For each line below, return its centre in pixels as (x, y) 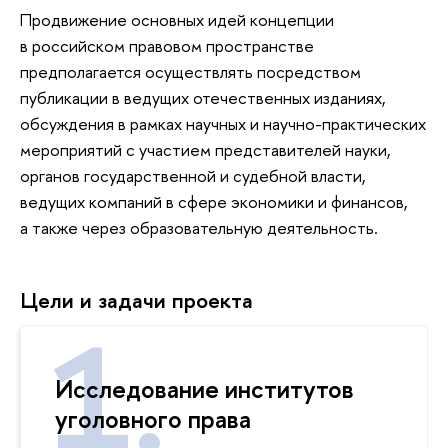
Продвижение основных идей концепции (177, 19)
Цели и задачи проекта (136, 299)
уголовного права (153, 418)
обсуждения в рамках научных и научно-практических (223, 123)
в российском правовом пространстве (167, 45)
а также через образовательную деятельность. (199, 227)
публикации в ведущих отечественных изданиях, (203, 97)
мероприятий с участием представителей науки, (205, 149)
